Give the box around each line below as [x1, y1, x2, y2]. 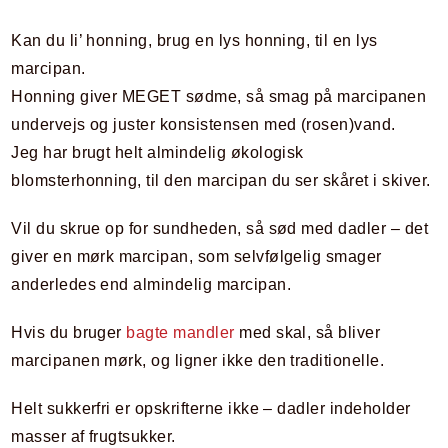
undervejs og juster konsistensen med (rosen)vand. [11, 116, 396, 134]
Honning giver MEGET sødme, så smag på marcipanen [11, 88, 427, 106]
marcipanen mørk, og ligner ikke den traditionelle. [11, 352, 385, 370]
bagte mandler [126, 324, 235, 342]
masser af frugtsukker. [11, 428, 176, 446]
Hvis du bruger [11, 324, 127, 342]
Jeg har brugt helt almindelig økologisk [11, 144, 304, 162]
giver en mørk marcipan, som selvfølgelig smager [11, 248, 382, 266]
